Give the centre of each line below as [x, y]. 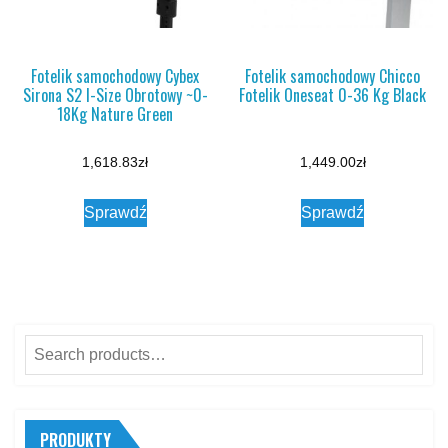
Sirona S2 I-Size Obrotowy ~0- [115, 94]
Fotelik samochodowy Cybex [115, 75]
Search [49, 348]
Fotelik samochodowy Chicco [333, 75]
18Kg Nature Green [115, 113]
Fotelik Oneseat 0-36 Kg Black [333, 94]
